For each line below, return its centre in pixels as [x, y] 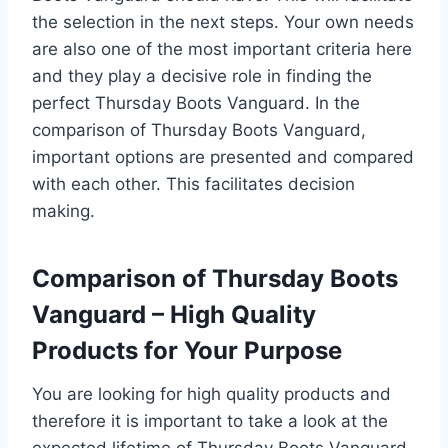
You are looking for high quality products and [211, 393]
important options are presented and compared [223, 156]
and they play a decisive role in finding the [202, 75]
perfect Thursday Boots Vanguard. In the [196, 102]
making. [63, 210]
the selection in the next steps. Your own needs [223, 21]
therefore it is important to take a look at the [210, 420]
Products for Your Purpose [187, 350]
